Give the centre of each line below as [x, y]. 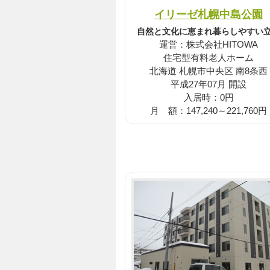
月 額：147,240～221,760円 [209, 111]
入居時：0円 [209, 98]
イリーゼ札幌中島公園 [209, 14]
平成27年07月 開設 [209, 84]
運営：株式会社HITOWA [209, 45]
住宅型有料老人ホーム [209, 58]
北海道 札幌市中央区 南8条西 [209, 71]
